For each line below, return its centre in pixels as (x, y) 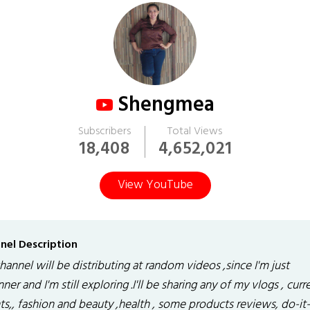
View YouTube (155, 185)
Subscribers (104, 131)
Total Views (195, 131)
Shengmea (166, 105)
